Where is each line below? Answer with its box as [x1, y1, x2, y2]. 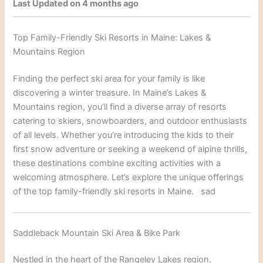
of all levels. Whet [13, 130, 83, 141]
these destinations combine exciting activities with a [13, 158, 221, 169]
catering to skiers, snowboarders [13, 116, 145, 127]
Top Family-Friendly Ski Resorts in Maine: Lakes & [13, 32, 211, 43]
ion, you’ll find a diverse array [70, 102, 186, 113]
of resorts [186, 102, 227, 113]
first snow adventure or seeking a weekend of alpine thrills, [13, 144, 248, 155]
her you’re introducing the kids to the [82, 130, 230, 141]
